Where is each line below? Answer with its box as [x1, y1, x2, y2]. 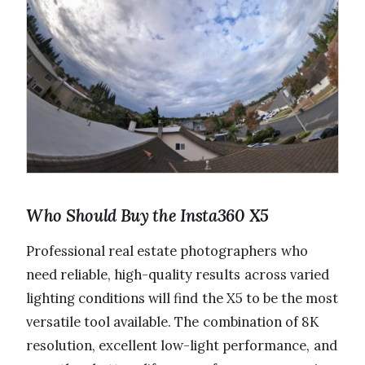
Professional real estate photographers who [26, 241, 308, 260]
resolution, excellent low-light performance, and [26, 336, 337, 354]
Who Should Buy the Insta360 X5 [26, 204, 269, 226]
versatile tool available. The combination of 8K [26, 312, 319, 331]
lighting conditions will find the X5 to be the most [26, 288, 339, 307]
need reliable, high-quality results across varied [26, 265, 329, 284]
